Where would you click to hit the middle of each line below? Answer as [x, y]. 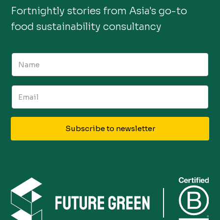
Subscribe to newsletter [110, 128]
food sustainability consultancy [86, 27]
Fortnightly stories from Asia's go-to [99, 11]
